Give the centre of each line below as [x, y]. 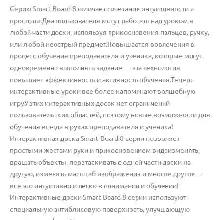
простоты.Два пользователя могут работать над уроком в [101, 20]
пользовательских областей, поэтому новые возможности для [110, 115]
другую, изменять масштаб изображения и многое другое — [107, 174]
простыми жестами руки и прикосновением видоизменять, [105, 150]
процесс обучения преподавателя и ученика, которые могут [106, 56]
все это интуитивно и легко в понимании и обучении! [94, 185]
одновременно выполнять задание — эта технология [95, 68]
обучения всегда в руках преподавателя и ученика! [92, 126]
